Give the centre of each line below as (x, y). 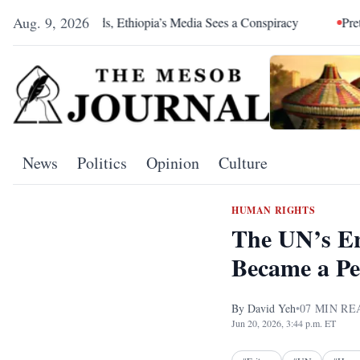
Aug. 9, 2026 (51, 22)
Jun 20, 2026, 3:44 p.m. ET (284, 323)
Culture (243, 163)
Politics (102, 163)
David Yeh (272, 309)
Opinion (173, 163)
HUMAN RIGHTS (274, 211)
